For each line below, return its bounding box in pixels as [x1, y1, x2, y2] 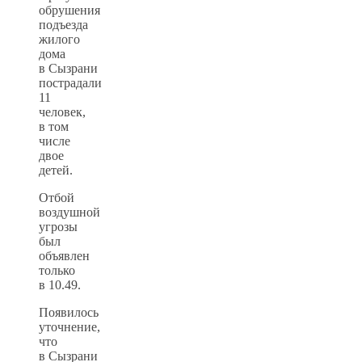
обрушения [39, 2, 100, 17]
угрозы [39, 219, 78, 234]
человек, [39, 104, 86, 119]
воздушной [39, 204, 100, 219]
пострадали [39, 75, 102, 90]
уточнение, [39, 319, 100, 334]
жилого [39, 32, 80, 46]
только [39, 263, 75, 277]
